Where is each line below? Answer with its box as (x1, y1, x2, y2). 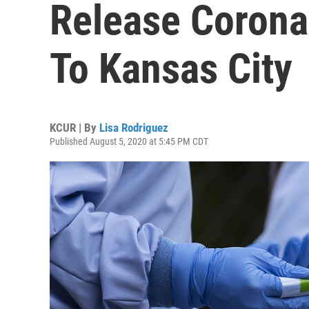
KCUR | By (50, 121, 99, 134)
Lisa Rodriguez (99, 121, 168, 134)
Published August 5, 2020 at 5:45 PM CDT (50, 136, 208, 147)
